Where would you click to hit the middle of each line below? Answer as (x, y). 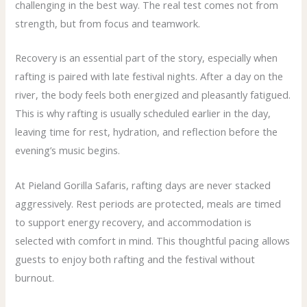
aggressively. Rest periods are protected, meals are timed (148, 203)
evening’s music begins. (68, 150)
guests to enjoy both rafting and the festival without (135, 259)
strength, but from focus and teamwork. (108, 24)
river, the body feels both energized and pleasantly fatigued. (153, 95)
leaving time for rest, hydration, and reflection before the (147, 132)
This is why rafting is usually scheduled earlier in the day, (143, 113)
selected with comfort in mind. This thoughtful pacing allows (153, 240)
